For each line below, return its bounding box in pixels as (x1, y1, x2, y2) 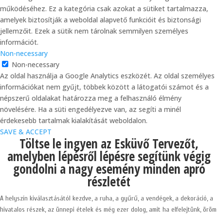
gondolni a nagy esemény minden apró (13, 160, 205, 178)
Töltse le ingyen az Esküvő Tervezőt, (19, 135, 199, 152)
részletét (88, 173, 130, 190)
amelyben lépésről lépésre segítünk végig (7, 147, 211, 165)
